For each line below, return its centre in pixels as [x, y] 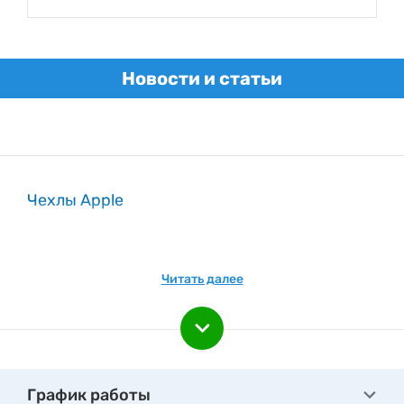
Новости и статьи [202, 78]
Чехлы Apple [75, 200]
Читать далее [202, 279]
